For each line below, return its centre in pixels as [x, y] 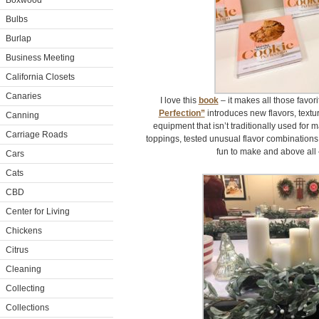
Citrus [17, 250]
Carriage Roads [37, 135]
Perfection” [182, 113]
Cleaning [23, 269]
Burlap [19, 38]
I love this [179, 100]
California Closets [40, 77]
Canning [22, 115]
